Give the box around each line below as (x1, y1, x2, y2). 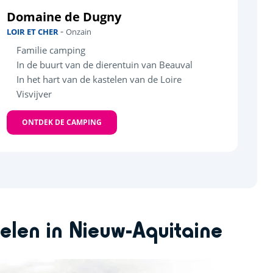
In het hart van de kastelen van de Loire (16, 73, 182, 86)
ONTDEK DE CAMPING (22, 117, 102, 128)
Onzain (66, 26, 92, 38)
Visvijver (16, 88, 52, 101)
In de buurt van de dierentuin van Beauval (16, 58, 193, 71)
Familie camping (16, 44, 86, 57)
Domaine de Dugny (7, 9, 122, 26)
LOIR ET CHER (7, 26, 61, 38)
